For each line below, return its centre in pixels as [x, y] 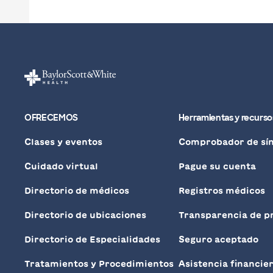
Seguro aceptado [218, 240]
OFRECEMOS [51, 118]
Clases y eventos [63, 142]
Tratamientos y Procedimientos [99, 264]
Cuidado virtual [61, 167]
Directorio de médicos [77, 191]
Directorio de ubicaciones [85, 215]
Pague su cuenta [217, 167]
